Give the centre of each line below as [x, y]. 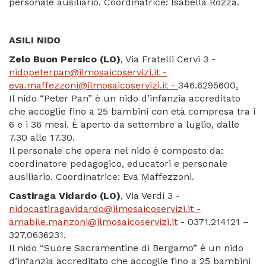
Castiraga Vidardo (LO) [65, 196]
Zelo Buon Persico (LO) [65, 59]
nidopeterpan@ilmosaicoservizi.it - [88, 72]
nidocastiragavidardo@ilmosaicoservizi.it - [105, 209]
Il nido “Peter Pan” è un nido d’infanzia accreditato [125, 99]
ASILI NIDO [35, 40]
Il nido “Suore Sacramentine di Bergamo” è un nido [126, 248]
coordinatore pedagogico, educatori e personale [118, 164]
